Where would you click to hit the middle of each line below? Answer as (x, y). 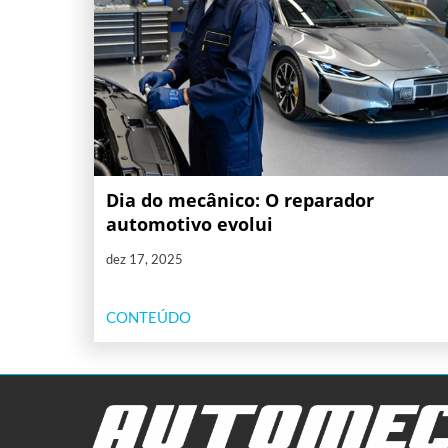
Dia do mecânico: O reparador (240, 200)
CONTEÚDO (148, 317)
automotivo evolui (189, 224)
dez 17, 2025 (144, 259)
